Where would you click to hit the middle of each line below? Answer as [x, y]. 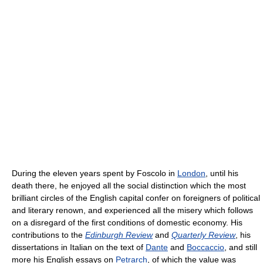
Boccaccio [205, 247]
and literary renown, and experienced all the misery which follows [132, 210]
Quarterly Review [203, 235]
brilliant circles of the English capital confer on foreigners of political [136, 198]
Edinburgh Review [119, 235]
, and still [241, 247]
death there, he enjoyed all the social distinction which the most [129, 186]
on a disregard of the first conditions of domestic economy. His [127, 223]
